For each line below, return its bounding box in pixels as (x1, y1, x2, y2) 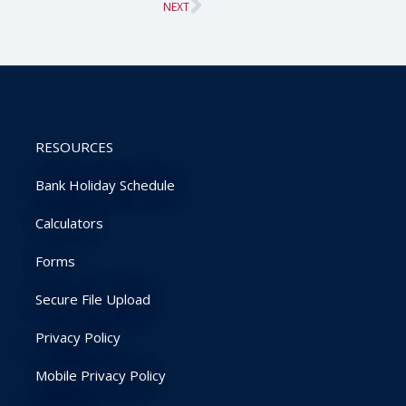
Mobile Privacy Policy (35, 366, 166, 385)
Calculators (35, 214, 103, 233)
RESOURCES (35, 138, 113, 157)
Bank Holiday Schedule (35, 176, 175, 195)
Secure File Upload (35, 290, 150, 309)
